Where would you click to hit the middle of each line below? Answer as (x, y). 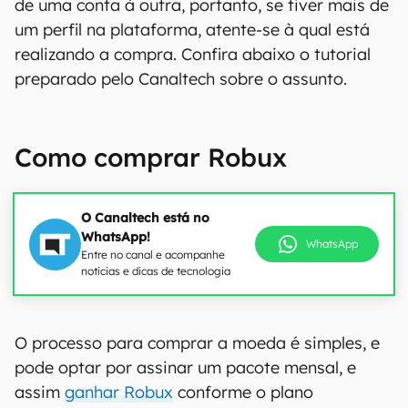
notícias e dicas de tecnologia (156, 271)
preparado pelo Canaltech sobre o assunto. (181, 79)
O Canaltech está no (145, 218)
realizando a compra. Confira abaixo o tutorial (193, 54)
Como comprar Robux (151, 157)
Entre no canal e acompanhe (153, 255)
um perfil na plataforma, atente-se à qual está (192, 30)
